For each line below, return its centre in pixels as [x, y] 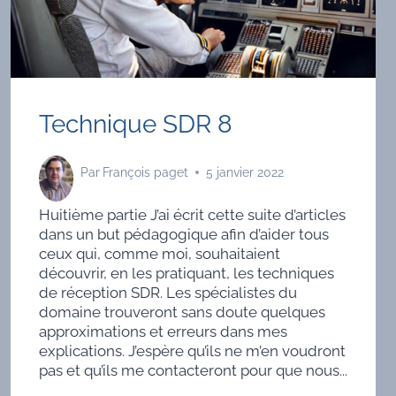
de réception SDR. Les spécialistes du [168, 292]
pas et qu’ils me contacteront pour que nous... [193, 370]
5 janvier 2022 [244, 173]
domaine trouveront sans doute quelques [182, 312]
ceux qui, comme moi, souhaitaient [159, 253]
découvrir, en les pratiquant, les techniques [186, 273]
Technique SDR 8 [135, 125]
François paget [145, 173]
